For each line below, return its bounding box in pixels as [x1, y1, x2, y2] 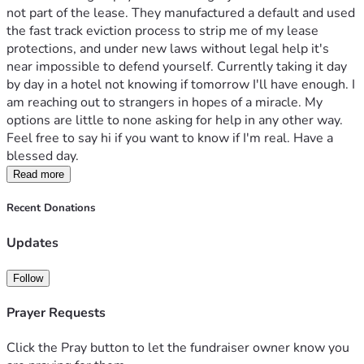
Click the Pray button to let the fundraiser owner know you [6, 339, 349, 357]
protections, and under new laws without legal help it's [6, 40, 329, 58]
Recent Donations [6, 201, 95, 216]
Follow [13, 271, 43, 284]
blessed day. [6, 147, 79, 166]
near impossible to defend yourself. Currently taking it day [6, 58, 347, 76]
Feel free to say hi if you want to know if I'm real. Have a [6, 129, 333, 148]
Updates [6, 233, 58, 252]
